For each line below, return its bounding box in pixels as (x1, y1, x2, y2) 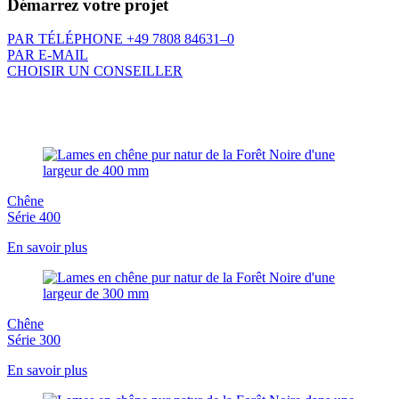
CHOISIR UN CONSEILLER (7, 63, 183, 79)
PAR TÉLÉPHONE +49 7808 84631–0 (7, 31, 234, 47)
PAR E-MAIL (7, 47, 88, 63)
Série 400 (7, 209, 61, 225)
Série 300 (7, 332, 61, 348)
